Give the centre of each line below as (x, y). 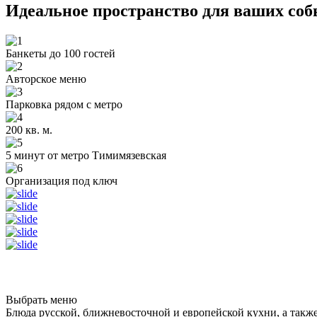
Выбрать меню (41, 299)
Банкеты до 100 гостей (60, 53)
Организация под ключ (62, 180)
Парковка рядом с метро (64, 104)
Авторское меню (46, 79)
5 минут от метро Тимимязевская (86, 155)
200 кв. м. (29, 129)
